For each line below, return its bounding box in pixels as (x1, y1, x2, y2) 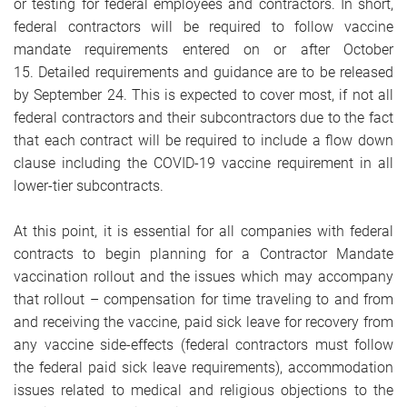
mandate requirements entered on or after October (14, 41, 393, 58)
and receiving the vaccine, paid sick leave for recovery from (14, 313, 393, 331)
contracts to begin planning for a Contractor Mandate (14, 245, 393, 263)
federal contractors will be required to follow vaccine (14, 18, 393, 35)
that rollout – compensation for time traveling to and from (14, 291, 393, 308)
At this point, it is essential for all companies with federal (14, 223, 393, 240)
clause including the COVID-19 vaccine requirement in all (14, 154, 393, 172)
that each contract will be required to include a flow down (14, 132, 393, 149)
